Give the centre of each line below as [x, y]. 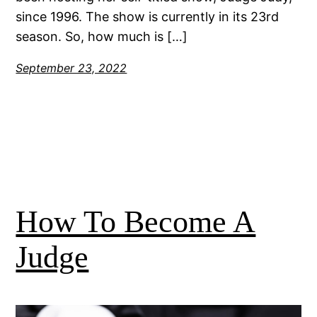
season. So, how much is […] [102, 37]
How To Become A [136, 222]
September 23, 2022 [71, 68]
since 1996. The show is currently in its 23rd [148, 17]
